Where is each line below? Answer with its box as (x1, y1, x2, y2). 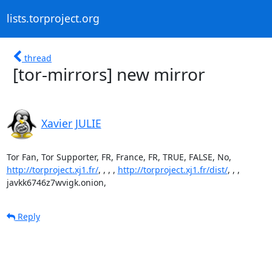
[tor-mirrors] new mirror (13, 62, 205, 86)
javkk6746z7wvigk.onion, (6, 176, 106, 188)
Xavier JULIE (41, 115, 101, 131)
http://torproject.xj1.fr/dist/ (117, 163, 228, 175)
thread (24, 52, 52, 64)
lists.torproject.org (6, 11, 100, 26)
